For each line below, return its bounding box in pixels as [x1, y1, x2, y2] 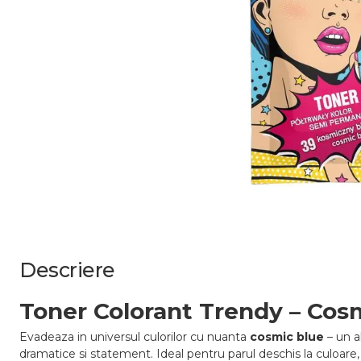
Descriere [19, 258, 115, 282]
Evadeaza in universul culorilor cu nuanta [19, 330, 250, 344]
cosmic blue [250, 330, 324, 344]
